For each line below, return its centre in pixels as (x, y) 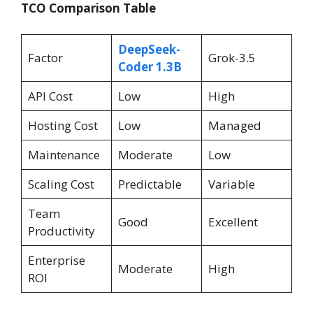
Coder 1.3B (150, 67)
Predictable (150, 184)
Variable (231, 184)
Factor (45, 58)
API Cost (50, 96)
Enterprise (56, 261)
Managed (234, 126)
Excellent (233, 222)
